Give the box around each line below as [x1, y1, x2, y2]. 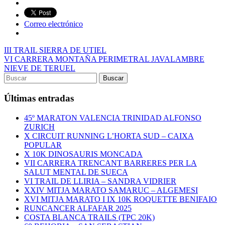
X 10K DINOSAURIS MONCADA [24, 149, 143, 158]
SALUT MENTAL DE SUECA [24, 167, 128, 176]
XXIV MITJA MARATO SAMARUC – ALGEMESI [24, 185, 198, 194]
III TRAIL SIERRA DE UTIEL [4, 46, 106, 55]
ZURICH [24, 122, 55, 131]
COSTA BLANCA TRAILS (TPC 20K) [24, 212, 155, 221]
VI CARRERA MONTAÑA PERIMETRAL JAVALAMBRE [4, 55, 204, 64]
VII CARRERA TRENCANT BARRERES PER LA [24, 158, 197, 167]
